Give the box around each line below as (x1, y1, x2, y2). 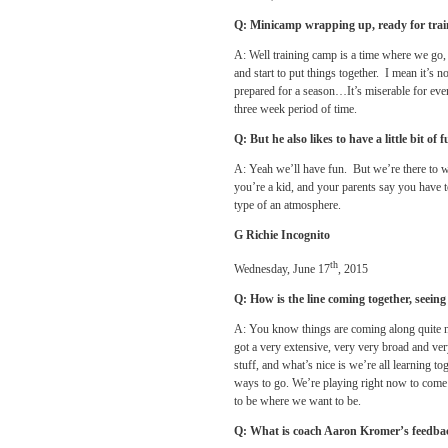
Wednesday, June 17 (234, 262, 330, 276)
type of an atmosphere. (234, 198, 341, 212)
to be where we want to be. (234, 394, 361, 408)
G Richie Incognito (234, 228, 330, 242)
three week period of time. (234, 102, 360, 116)
